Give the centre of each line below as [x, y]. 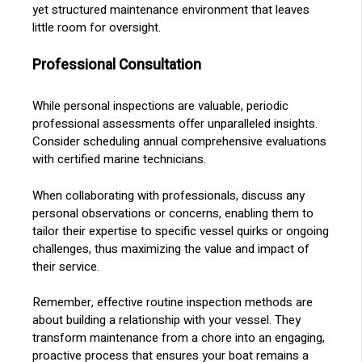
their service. [66, 266]
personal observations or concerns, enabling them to [173, 213]
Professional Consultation [117, 65]
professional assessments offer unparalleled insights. [175, 124]
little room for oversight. [97, 28]
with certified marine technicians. [120, 160]
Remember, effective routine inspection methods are [173, 303]
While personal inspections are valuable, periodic [161, 106]
